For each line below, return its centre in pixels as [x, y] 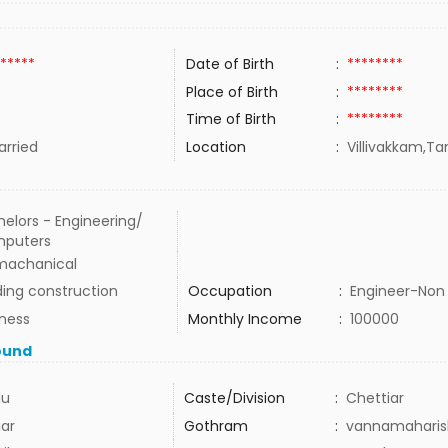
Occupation [229, 291]
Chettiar [374, 398]
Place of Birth [231, 92]
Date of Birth [229, 64]
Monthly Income [244, 319]
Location [215, 147]
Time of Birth [230, 119]
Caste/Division [234, 398]
